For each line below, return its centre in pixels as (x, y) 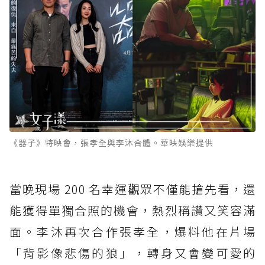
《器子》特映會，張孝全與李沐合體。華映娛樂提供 (112, 143)
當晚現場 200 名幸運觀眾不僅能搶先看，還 (132, 189)
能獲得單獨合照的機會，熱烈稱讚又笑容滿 (132, 211)
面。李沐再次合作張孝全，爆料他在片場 (132, 232)
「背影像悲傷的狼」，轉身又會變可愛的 (132, 253)
